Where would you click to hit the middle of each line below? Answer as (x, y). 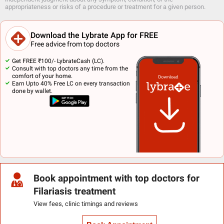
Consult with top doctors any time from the (70, 69)
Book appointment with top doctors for (116, 179)
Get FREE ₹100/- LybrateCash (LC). (58, 61)
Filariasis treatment (74, 192)
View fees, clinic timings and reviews (85, 204)
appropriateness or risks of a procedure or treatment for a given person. (105, 7)
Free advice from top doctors (75, 44)
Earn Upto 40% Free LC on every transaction (71, 84)
